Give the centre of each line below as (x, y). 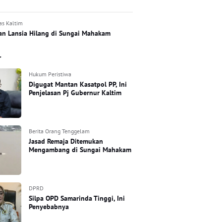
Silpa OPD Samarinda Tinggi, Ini (77, 198)
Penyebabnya (49, 206)
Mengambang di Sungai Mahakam (80, 149)
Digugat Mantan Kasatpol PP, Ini (78, 84)
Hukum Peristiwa (50, 74)
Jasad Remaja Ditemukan (66, 141)
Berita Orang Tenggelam (59, 131)
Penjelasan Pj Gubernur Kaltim (75, 92)
